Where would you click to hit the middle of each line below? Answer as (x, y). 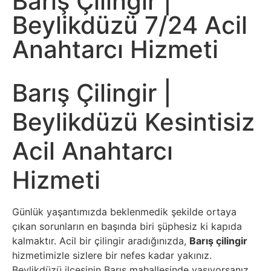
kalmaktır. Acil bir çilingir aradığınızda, (101, 241)
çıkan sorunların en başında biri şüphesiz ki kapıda (127, 226)
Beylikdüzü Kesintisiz (133, 122)
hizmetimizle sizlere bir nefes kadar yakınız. (112, 255)
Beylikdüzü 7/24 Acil (130, 25)
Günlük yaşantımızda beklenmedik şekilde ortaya (124, 212)
